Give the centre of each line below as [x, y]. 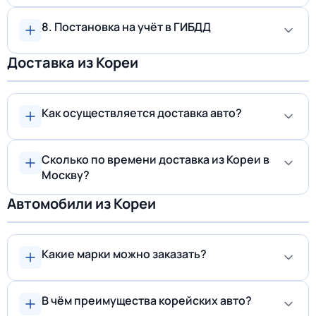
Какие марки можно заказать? [124, 254]
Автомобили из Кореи [81, 203]
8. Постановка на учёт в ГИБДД [126, 27]
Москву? [66, 175]
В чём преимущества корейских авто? [147, 300]
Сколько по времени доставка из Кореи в [156, 159]
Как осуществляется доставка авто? [142, 113]
